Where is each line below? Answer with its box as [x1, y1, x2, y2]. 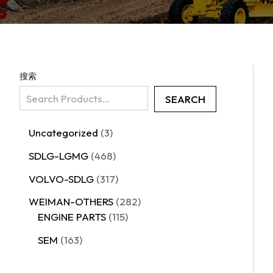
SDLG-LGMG [29, 149, 88, 162]
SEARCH [165, 92, 205, 105]
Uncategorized [29, 126, 98, 140]
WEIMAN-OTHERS [29, 195, 113, 208]
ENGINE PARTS [38, 210, 106, 224]
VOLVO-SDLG [29, 172, 94, 185]
